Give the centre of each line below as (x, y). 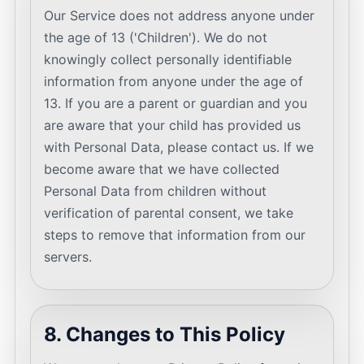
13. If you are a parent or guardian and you (175, 103)
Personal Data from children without (155, 191)
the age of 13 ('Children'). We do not (156, 37)
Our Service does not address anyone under (179, 15)
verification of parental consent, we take (169, 213)
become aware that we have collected (162, 169)
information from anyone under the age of (173, 81)
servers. (68, 257)
